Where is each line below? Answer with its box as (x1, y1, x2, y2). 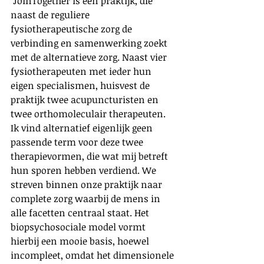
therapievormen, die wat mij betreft (11, 149, 170, 163)
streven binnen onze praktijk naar (11, 177, 164, 191)
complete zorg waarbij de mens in (11, 192, 163, 205)
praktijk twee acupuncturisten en (11, 93, 161, 106)
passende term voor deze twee (11, 135, 146, 148)
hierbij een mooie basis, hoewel (11, 234, 151, 247)
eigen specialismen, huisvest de (11, 78, 152, 92)
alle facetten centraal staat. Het (11, 206, 151, 219)
